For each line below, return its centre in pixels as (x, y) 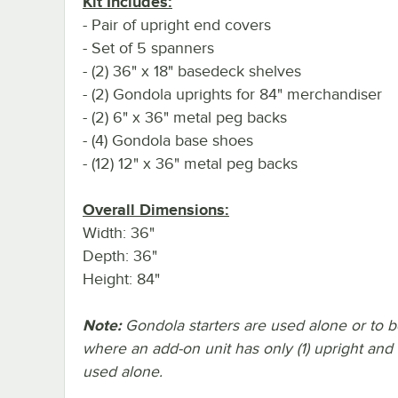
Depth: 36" (120, 255)
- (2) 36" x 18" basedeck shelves (192, 71)
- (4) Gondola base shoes (168, 140)
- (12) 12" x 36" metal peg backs (190, 163)
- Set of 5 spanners (148, 48)
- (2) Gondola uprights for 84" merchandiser (232, 94)
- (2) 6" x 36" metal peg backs (185, 117)
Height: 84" (121, 279)
